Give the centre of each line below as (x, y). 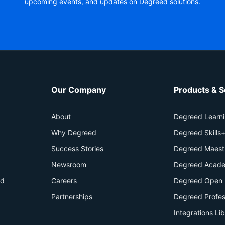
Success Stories (77, 148)
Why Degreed (74, 132)
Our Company (79, 90)
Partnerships (72, 197)
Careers (64, 181)
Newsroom (69, 164)
